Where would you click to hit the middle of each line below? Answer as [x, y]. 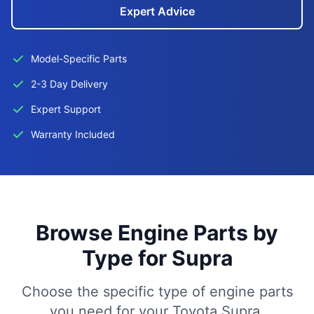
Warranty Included [73, 134]
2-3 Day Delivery [69, 84]
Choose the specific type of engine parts [157, 292]
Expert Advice [157, 11]
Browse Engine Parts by [157, 233]
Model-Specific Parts [79, 59]
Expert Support [66, 109]
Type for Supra [157, 258]
